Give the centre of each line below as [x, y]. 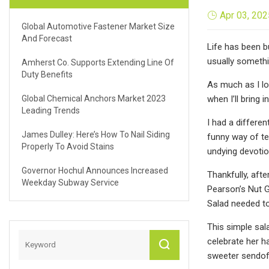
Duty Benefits [47, 74]
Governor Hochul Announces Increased [95, 170]
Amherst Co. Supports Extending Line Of [98, 62]
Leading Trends [51, 110]
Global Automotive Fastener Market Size [98, 26]
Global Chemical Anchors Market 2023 [94, 98]
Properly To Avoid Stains [68, 146]
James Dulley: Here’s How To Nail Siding [96, 134]
